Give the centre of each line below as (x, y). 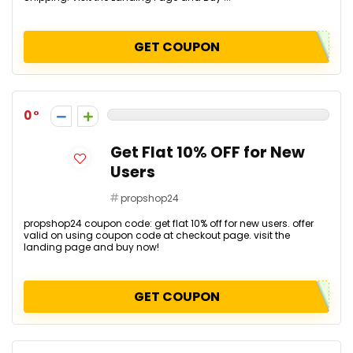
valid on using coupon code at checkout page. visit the (157, 235)
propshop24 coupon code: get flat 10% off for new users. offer (169, 223)
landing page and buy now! (91, 247)
